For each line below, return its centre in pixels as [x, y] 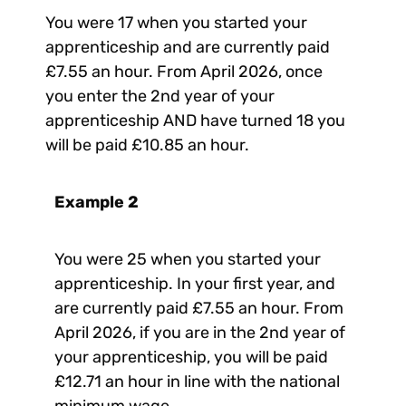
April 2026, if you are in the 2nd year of [200, 333]
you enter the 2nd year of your [160, 97]
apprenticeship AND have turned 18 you [195, 121]
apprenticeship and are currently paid [188, 48]
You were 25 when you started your [188, 260]
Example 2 [97, 203]
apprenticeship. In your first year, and [195, 284]
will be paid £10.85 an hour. [147, 145]
